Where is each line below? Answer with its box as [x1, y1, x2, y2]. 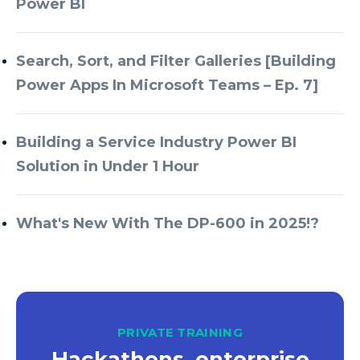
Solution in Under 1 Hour [16, 157, 199, 175]
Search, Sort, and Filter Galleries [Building [16, 51, 336, 70]
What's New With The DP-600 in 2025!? [16, 214, 319, 232]
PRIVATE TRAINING [117, 324, 243, 340]
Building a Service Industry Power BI [16, 133, 297, 151]
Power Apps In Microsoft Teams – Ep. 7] [16, 76, 318, 94]
